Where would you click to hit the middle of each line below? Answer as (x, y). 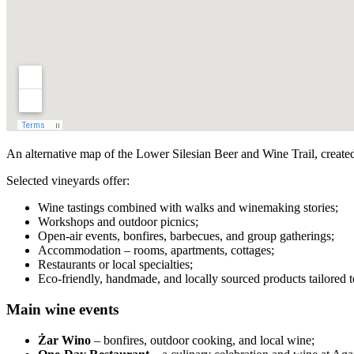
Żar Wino (64, 340)
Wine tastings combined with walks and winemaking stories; (188, 208)
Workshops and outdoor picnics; (118, 222)
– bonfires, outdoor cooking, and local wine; (203, 340)
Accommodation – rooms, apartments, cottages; (156, 250)
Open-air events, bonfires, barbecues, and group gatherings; (186, 236)
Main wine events (62, 309)
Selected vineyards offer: (68, 181)
